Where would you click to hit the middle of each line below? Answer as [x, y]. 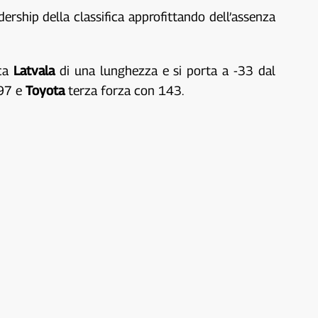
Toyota [45, 91]
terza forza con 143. [125, 91]
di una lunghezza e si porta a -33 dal [165, 71]
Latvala [34, 71]
